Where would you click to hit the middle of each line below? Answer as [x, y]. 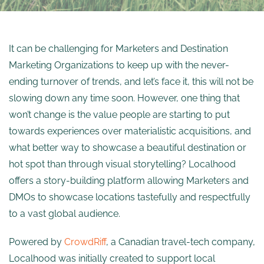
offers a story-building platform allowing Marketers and [129, 181]
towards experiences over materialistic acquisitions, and [130, 131]
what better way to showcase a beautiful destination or [128, 148]
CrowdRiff [85, 242]
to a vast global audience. [65, 214]
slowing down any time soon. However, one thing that [124, 98]
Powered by [37, 242]
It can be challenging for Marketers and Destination [118, 49]
